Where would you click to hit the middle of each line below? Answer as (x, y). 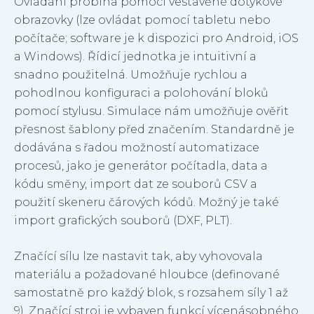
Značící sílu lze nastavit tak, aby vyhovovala (138, 257)
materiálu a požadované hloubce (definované (147, 275)
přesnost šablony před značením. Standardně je (154, 129)
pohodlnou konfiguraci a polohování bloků (141, 93)
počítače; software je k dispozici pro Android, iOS (156, 38)
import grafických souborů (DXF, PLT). (123, 220)
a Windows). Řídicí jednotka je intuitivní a (135, 56)
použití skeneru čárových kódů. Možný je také (146, 202)
